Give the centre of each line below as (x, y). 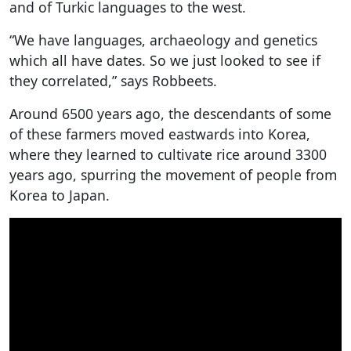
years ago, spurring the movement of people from (173, 174)
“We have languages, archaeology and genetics (163, 40)
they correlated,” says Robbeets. (113, 80)
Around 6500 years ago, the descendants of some (170, 113)
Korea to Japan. (60, 195)
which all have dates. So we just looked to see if (165, 60)
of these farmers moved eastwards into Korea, (160, 134)
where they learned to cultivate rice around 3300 (168, 154)
